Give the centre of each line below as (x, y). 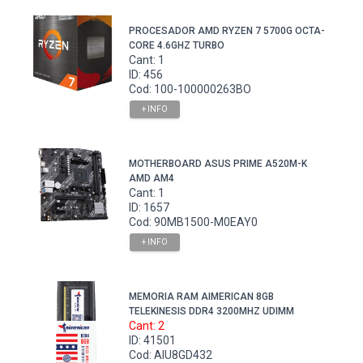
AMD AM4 (152, 179)
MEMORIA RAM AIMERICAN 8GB (202, 297)
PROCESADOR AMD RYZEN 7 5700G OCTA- (227, 31)
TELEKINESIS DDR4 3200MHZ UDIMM (212, 312)
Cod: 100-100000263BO (190, 90)
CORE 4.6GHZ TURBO (177, 46)
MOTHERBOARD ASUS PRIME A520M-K (218, 164)
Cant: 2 (147, 326)
